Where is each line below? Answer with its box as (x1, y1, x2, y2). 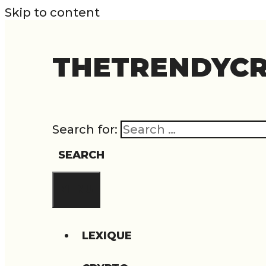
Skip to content (5, 5, 100, 20)
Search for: (52, 122, 118, 137)
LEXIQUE (82, 229, 132, 242)
